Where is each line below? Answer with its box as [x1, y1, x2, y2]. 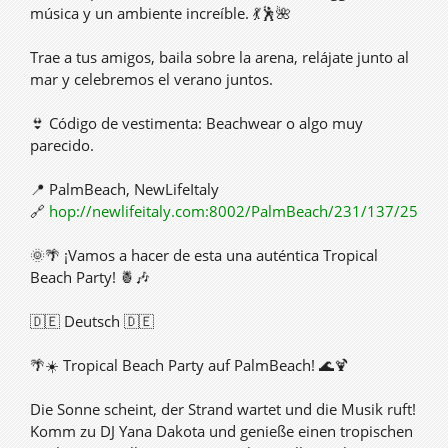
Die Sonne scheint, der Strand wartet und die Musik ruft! [30, 399, 416, 419]
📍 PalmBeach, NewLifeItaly [30, 179, 219, 199]
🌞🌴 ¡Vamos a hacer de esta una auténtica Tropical [30, 245, 378, 265]
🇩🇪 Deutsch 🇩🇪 [30, 311, 154, 331]
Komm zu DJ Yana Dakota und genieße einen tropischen [30, 421, 413, 441]
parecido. [30, 135, 94, 155]
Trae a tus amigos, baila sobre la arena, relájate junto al [30, 47, 409, 67]
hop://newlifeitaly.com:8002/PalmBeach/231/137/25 [49, 201, 418, 221]
